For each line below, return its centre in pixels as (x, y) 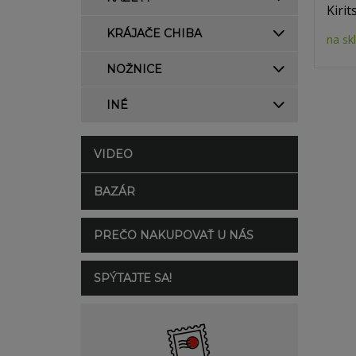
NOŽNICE (134, 69)
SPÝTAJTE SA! (133, 278)
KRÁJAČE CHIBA (154, 33)
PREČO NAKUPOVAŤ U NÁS (174, 235)
